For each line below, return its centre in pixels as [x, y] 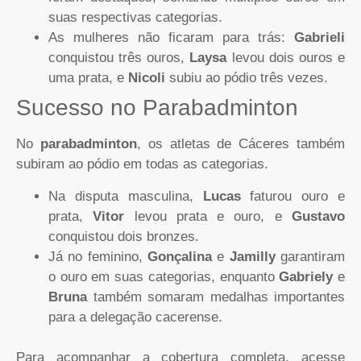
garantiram [310, 256]
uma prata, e [88, 78]
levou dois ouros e [286, 58]
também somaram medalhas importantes [216, 297]
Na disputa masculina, [126, 196]
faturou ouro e [293, 196]
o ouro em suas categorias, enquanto [164, 276]
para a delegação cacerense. [135, 317]
